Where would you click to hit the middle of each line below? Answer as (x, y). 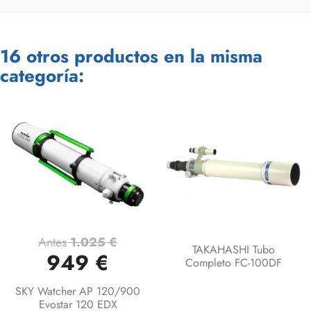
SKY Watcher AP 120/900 (78, 292)
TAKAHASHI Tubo (233, 250)
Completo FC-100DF (233, 263)
